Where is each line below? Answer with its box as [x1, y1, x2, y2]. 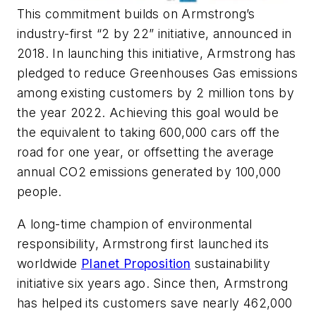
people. [17, 184, 66, 200]
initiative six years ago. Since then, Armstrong [17, 275, 288, 291]
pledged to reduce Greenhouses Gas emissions [17, 66, 298, 81]
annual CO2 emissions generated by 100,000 [17, 164, 281, 180]
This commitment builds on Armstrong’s [17, 6, 255, 22]
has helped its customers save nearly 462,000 [17, 295, 293, 310]
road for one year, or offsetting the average [17, 145, 274, 160]
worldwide [17, 255, 82, 271]
